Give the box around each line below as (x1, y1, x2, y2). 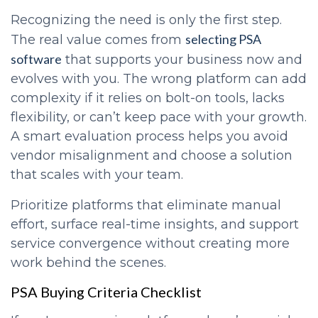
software (11, 50, 62, 67)
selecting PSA (185, 31, 261, 47)
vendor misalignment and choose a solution (11, 147, 292, 163)
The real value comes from (11, 31, 185, 48)
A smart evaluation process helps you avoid (11, 128, 288, 144)
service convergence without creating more (11, 235, 290, 251)
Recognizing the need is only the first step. (11, 11, 282, 28)
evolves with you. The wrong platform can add (11, 70, 307, 87)
